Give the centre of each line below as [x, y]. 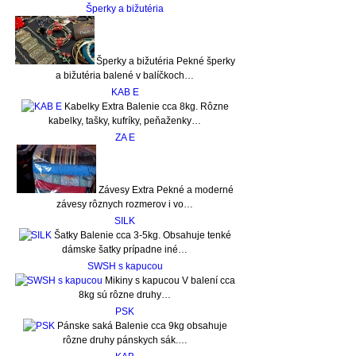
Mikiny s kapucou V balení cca [170, 281]
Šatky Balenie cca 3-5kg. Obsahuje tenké [143, 236]
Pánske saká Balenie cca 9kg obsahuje [142, 326]
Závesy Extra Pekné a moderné [166, 190]
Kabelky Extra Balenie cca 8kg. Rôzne [147, 107]
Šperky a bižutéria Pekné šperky [166, 62]
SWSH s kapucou [125, 267]
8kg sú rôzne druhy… [125, 295]
